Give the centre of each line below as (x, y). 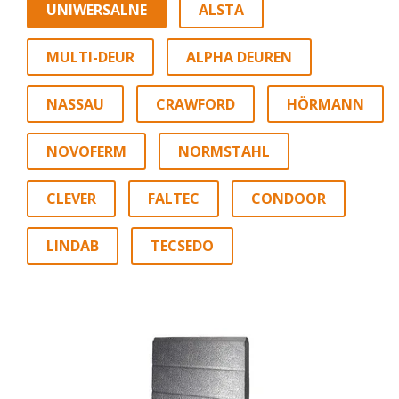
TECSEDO (182, 246)
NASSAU (75, 105)
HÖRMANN (326, 105)
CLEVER (71, 199)
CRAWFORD (195, 105)
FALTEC (174, 199)
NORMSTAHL (224, 152)
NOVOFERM (86, 152)
